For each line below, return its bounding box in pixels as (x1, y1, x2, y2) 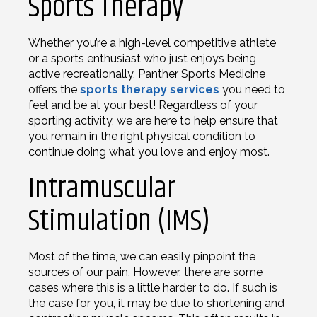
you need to (219, 82, 285, 96)
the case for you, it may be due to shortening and (28, 296, 284, 310)
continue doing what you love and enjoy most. (28, 144, 270, 158)
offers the (28, 82, 80, 96)
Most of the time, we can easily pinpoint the (28, 249, 255, 263)
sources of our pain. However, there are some (28, 265, 263, 279)
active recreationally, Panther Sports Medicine (28, 67, 265, 81)
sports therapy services (80, 82, 219, 96)
